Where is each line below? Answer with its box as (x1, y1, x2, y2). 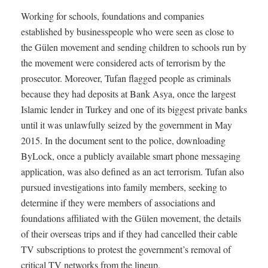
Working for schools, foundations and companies (21, 9, 204, 22)
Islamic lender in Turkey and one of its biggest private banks (21, 102, 247, 115)
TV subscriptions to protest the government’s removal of (21, 242, 231, 255)
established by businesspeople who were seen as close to (21, 25, 234, 38)
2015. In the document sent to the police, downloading (21, 133, 226, 147)
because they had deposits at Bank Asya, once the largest (21, 87, 236, 100)
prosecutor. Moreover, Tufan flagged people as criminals (21, 71, 231, 84)
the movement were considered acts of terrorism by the (21, 56, 226, 69)
